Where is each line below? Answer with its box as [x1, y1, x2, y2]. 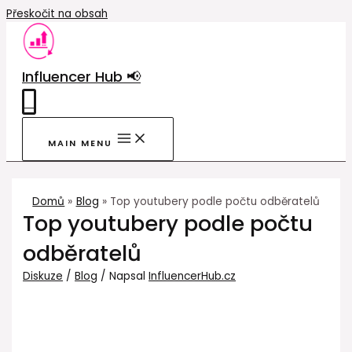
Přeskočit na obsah [6, 6, 108, 21]
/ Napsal [97, 269, 149, 284]
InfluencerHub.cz [148, 269, 236, 284]
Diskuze [23, 269, 64, 284]
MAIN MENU [48, 137, 112, 150]
